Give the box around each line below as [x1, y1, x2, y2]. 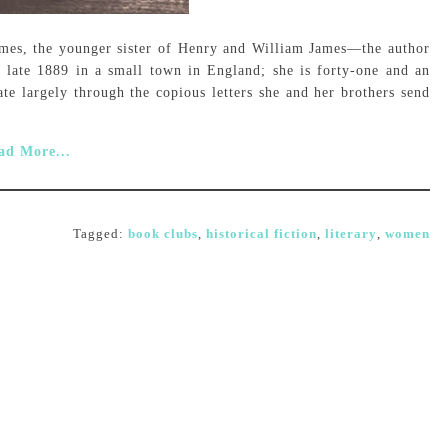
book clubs [128, 226, 198, 241]
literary [325, 226, 377, 241]
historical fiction [206, 226, 317, 241]
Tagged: [73, 226, 128, 241]
